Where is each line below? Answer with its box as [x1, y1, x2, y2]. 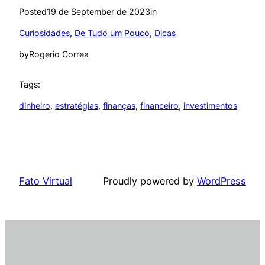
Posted [19, 6, 47, 17]
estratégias [55, 101, 98, 111]
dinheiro [19, 101, 50, 111]
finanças [103, 101, 135, 111]
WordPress [197, 175, 246, 187]
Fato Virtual [19, 175, 72, 187]
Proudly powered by [103, 175, 197, 187]
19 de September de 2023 [47, 6, 150, 17]
